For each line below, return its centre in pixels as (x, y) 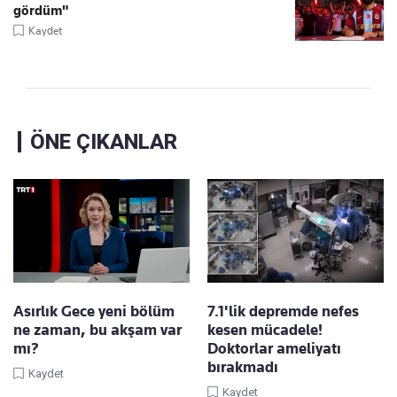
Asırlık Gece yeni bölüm (94, 311)
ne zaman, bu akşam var (97, 329)
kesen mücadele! (265, 329)
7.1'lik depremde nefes (283, 311)
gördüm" (41, 10)
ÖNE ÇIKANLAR (104, 141)
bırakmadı (243, 366)
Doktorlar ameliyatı (274, 348)
